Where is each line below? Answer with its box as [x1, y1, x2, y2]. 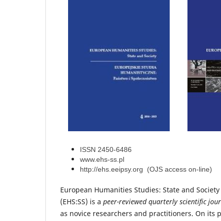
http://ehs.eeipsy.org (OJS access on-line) [80, 165, 212, 173]
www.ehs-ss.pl [80, 155, 124, 163]
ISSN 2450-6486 [80, 145, 132, 153]
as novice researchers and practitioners [60, 208, 191, 218]
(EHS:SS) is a [60, 196, 103, 206]
